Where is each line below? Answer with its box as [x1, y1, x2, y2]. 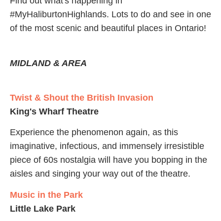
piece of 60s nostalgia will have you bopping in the [10, 155, 207, 165]
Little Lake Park [10, 203, 75, 214]
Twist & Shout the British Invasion [10, 93, 153, 103]
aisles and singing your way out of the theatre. [10, 169, 193, 179]
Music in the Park [10, 189, 83, 200]
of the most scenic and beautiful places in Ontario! [10, 23, 211, 34]
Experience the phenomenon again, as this [10, 127, 178, 138]
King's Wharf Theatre [10, 107, 99, 116]
